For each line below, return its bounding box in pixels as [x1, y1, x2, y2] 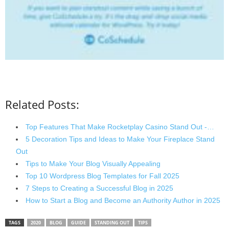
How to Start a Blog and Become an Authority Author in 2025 [26, 196, 220, 205]
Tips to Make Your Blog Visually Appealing [26, 159, 161, 168]
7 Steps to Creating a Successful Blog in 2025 [26, 184, 173, 193]
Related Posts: [5, 97, 79, 112]
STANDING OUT [95, 219, 129, 226]
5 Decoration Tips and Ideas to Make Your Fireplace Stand [26, 135, 215, 144]
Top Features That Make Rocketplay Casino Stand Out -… [26, 123, 214, 131]
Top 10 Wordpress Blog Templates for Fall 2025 [26, 172, 179, 180]
